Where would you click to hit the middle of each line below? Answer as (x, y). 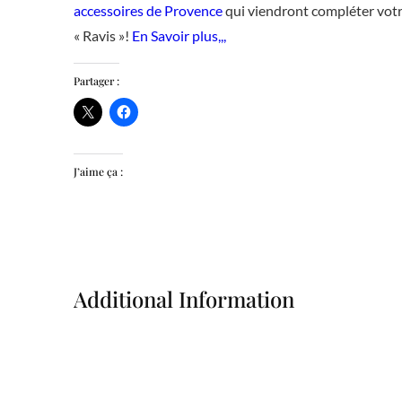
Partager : (96, 81)
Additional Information (184, 299)
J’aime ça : (98, 172)
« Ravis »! (102, 36)
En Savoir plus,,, (179, 36)
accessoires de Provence (148, 11)
